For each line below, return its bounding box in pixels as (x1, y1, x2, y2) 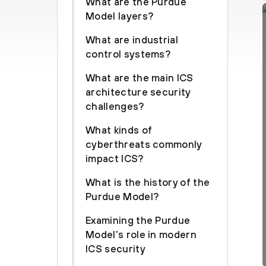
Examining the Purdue (85, 214, 191, 226)
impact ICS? (85, 153, 144, 164)
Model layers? (85, 10, 154, 22)
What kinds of (85, 124, 153, 136)
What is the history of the (85, 176, 210, 188)
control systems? (85, 48, 171, 60)
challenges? (85, 100, 144, 112)
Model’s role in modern (85, 229, 197, 240)
